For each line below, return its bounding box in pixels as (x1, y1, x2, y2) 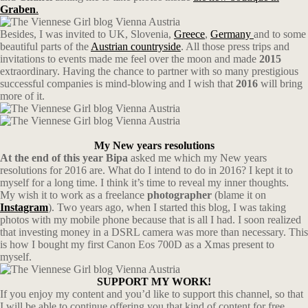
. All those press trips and (181, 41, 289, 52)
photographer (144, 189, 212, 201)
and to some (254, 28, 306, 40)
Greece (174, 28, 205, 40)
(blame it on (212, 189, 266, 201)
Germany (210, 28, 254, 40)
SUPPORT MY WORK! (97, 276, 211, 287)
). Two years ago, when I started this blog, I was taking (48, 201, 286, 213)
